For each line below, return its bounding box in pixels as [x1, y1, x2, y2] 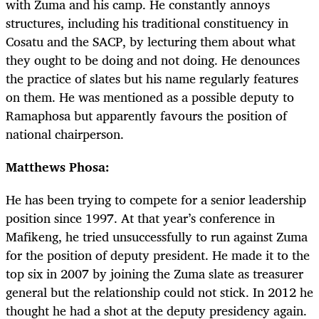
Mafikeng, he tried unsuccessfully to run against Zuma [6, 226, 308, 248]
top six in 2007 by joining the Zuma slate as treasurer [6, 263, 303, 285]
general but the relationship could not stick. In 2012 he [6, 281, 313, 303]
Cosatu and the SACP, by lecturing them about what [6, 31, 296, 53]
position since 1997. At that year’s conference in [6, 207, 275, 229]
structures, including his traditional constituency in [6, 12, 288, 34]
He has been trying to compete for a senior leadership [6, 189, 306, 211]
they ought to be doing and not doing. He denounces [6, 49, 300, 71]
